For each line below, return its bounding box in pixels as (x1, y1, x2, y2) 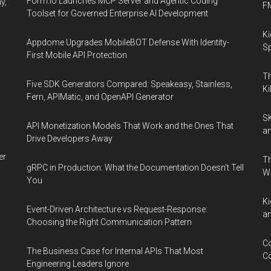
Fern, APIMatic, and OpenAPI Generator (27, 92, 174, 102)
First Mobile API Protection (27, 50, 127, 60)
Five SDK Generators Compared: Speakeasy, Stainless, (27, 79, 232, 89)
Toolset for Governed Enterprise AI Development (27, 8, 208, 18)
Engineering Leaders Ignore (27, 259, 129, 269)
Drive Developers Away (27, 134, 113, 143)
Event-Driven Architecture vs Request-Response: (27, 204, 207, 214)
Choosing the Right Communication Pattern (27, 217, 192, 227)
